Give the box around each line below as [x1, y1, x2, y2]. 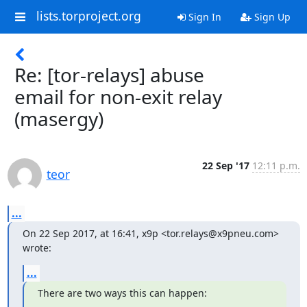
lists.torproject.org [36, 8, 141, 25]
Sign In [185, 10, 221, 23]
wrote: [22, 241, 51, 254]
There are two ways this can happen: [37, 286, 207, 299]
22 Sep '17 [201, 159, 249, 172]
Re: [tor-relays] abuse [14, 62, 204, 88]
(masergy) [14, 106, 103, 132]
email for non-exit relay [14, 84, 222, 110]
